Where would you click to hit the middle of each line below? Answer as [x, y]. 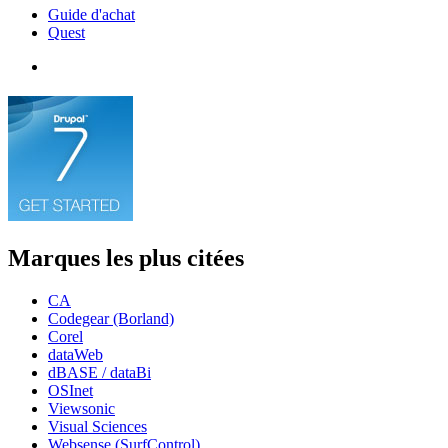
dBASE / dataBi [99, 372]
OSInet [70, 390]
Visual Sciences [97, 426]
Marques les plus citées [126, 257]
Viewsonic [81, 408]
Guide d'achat [91, 14]
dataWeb [75, 354]
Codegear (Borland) [111, 318]
